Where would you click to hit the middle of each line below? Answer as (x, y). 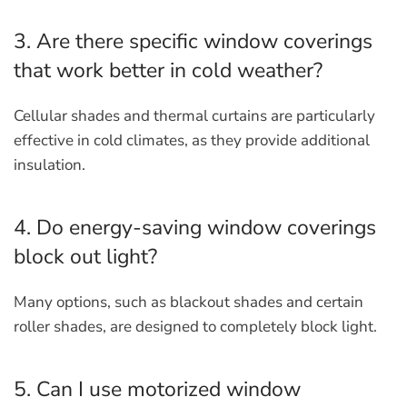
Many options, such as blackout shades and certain (189, 302)
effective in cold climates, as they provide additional (192, 140)
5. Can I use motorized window (157, 389)
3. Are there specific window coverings (193, 41)
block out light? (85, 257)
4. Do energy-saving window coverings (195, 228)
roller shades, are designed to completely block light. (195, 327)
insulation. (50, 165)
